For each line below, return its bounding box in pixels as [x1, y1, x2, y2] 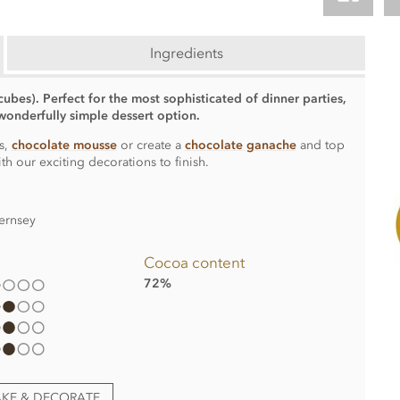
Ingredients [149, 44, 223, 62]
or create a [116, 137, 185, 153]
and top [296, 137, 345, 153]
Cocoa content [144, 254, 246, 272]
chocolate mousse [11, 137, 117, 153]
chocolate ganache [184, 137, 296, 153]
